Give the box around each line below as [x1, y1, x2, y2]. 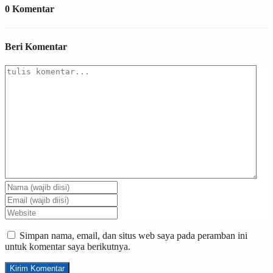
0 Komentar [5, 4, 54, 15]
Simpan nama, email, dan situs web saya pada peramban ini [19, 230, 247, 241]
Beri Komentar [5, 41, 67, 52]
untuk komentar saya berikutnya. [5, 241, 130, 252]
